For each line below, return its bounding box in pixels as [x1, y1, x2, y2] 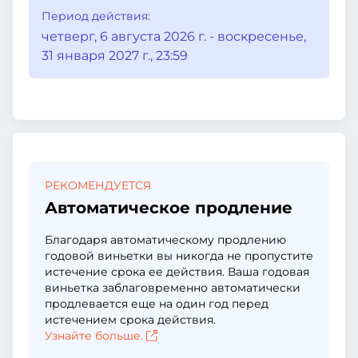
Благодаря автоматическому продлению [45, 233, 286, 247]
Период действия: [42, 9, 150, 23]
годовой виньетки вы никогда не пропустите [45, 249, 313, 263]
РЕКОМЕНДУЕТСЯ [45, 178, 151, 193]
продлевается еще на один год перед [45, 296, 268, 311]
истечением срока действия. [45, 312, 216, 327]
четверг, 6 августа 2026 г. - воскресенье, [42, 29, 306, 44]
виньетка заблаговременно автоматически [45, 280, 300, 295]
